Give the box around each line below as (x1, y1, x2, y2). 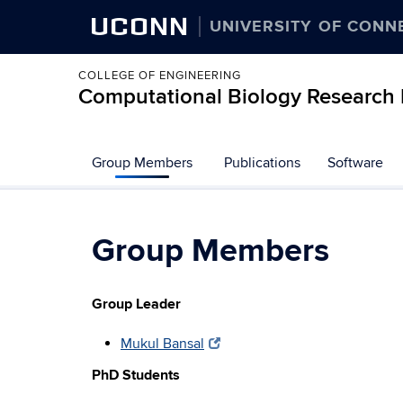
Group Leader (92, 295, 181, 313)
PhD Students (92, 366, 180, 384)
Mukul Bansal (121, 335, 204, 353)
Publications (224, 154, 300, 172)
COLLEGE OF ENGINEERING (78, 68, 241, 83)
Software (327, 154, 383, 172)
